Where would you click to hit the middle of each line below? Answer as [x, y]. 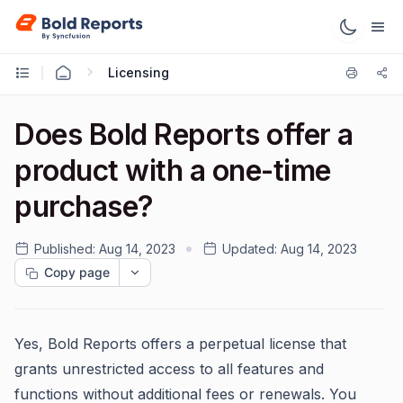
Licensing [139, 72]
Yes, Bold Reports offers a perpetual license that [180, 344]
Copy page [77, 272]
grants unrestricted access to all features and [169, 369]
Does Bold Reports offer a [184, 134]
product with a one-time [173, 170]
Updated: [250, 249]
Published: [65, 249]
